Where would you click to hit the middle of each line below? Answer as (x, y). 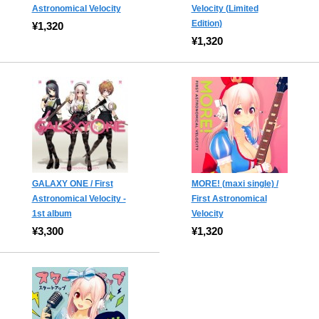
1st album (52, 214)
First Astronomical (229, 199)
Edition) (206, 24)
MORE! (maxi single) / (235, 184)
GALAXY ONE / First (72, 184)
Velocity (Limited (225, 9)
